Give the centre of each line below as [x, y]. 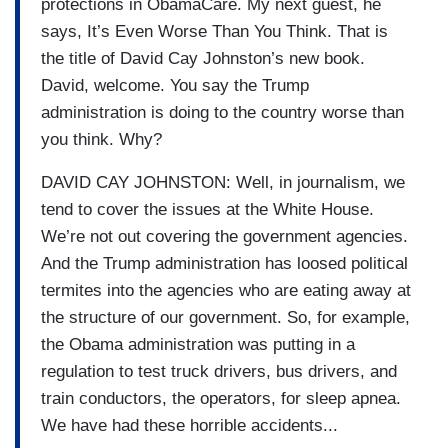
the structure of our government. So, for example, [225, 317]
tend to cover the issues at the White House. [207, 209]
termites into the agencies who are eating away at [226, 290]
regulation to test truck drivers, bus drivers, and [219, 371]
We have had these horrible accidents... [189, 425]
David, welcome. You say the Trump [175, 85]
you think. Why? [101, 139]
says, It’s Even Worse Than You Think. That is [214, 31]
